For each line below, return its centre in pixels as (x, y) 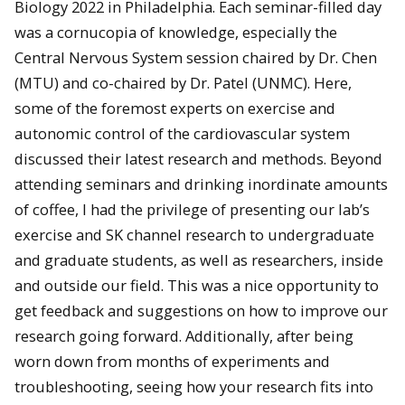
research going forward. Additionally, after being (184, 336)
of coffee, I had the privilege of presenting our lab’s (192, 210)
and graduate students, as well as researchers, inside (199, 260)
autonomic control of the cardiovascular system (182, 134)
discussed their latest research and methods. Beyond (198, 159)
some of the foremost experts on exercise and (175, 108)
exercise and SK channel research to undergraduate (194, 235)
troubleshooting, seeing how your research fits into (194, 387)
